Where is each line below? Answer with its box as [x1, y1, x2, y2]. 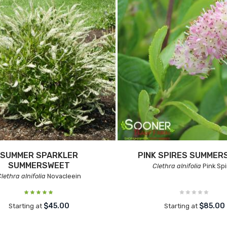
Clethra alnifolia [152, 162, 201, 170]
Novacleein [45, 172, 81, 180]
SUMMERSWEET [8, 161, 70, 170]
